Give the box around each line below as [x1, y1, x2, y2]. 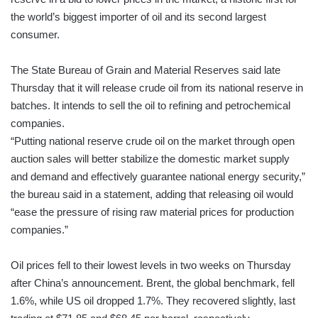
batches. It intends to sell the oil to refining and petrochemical [11, 99, 290, 111]
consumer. [11, 28, 60, 40]
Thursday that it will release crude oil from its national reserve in [11, 81, 303, 94]
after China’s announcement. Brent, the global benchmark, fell [11, 276, 295, 289]
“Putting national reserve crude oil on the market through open [11, 134, 295, 147]
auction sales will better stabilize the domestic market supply [11, 152, 290, 165]
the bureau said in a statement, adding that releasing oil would [11, 187, 293, 200]
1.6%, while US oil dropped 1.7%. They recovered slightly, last [11, 294, 295, 307]
